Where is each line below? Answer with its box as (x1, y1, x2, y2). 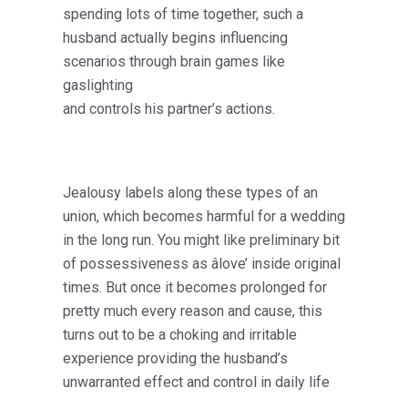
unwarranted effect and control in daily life (63, 373, 330, 392)
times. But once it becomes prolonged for (63, 279, 327, 297)
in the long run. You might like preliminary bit (63, 231, 340, 250)
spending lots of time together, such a (63, 5, 303, 24)
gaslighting (63, 76, 133, 95)
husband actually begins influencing (63, 29, 288, 47)
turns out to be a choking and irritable (63, 326, 297, 344)
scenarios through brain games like (63, 53, 285, 71)
